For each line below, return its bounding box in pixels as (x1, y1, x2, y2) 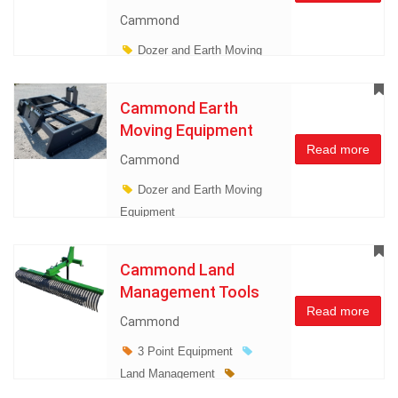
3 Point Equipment (138, 345, 234, 358)
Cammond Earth (120, 99, 238, 117)
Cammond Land (120, 260, 235, 279)
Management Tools (120, 283, 259, 301)
